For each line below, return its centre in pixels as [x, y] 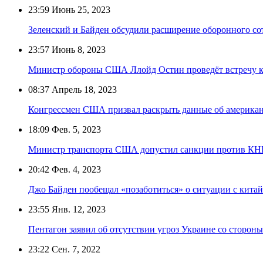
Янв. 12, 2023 [77, 209]
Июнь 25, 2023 [80, 9]
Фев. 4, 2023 [75, 169]
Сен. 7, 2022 [75, 249]
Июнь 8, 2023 [77, 49]
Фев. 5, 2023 [75, 129]
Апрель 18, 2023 [83, 89]
